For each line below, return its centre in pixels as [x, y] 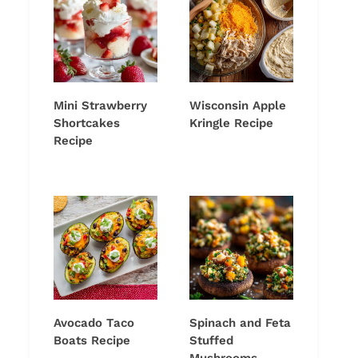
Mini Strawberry [100, 106]
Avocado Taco [94, 323]
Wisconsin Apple [238, 106]
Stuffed [211, 341]
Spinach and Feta [240, 323]
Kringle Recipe [231, 123]
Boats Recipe [92, 341]
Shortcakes [87, 123]
